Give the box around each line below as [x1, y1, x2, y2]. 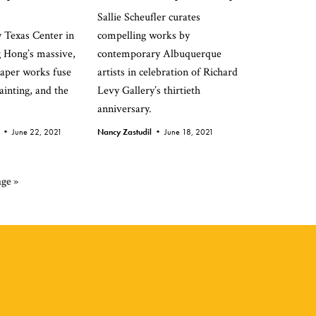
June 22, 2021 [12, 126, 62, 138]
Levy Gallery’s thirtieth [97, 83, 200, 98]
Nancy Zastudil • [97, 126, 164, 138]
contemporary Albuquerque [97, 47, 221, 61]
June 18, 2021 [164, 126, 214, 138]
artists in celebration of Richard [97, 65, 238, 80]
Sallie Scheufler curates [97, 10, 200, 25]
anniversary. [97, 102, 152, 116]
